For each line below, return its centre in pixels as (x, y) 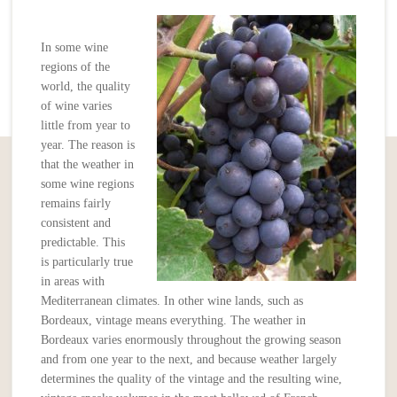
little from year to (86, 126)
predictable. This (83, 243)
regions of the (76, 67)
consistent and (76, 223)
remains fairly (76, 204)
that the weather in (88, 165)
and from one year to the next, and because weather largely (189, 360)
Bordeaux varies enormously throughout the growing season (191, 340)
